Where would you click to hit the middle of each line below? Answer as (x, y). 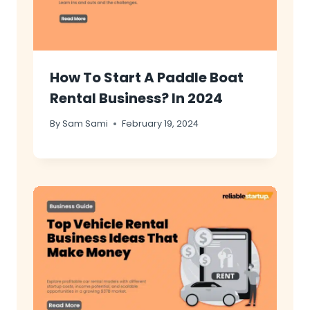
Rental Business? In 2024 (136, 98)
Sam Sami (85, 124)
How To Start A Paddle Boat (147, 77)
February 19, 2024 (161, 124)
